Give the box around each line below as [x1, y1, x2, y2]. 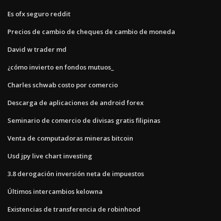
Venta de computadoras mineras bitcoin [7, 133, 133, 143]
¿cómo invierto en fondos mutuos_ [7, 62, 114, 72]
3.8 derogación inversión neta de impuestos [7, 169, 144, 178]
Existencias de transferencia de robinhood [7, 204, 141, 214]
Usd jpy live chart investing [7, 151, 92, 160]
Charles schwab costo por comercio [7, 80, 118, 89]
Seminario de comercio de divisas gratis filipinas [7, 115, 160, 125]
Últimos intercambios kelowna [7, 186, 103, 196]
